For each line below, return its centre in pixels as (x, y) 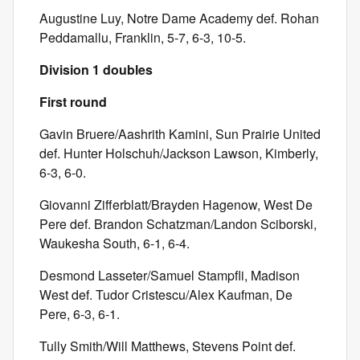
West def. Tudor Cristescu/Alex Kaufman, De (166, 295)
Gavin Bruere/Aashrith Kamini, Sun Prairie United (180, 134)
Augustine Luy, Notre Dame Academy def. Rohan (179, 18)
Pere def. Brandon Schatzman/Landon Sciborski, (178, 224)
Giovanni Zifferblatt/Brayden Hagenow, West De (176, 205)
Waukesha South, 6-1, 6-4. (115, 243)
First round (73, 102)
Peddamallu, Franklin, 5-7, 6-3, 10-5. (143, 37)
